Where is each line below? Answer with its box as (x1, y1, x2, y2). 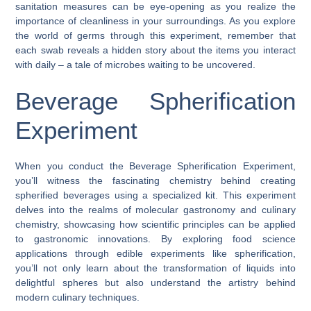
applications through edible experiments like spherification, (15, 247, 296, 259)
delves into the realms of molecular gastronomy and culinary (15, 203, 296, 215)
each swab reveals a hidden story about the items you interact (15, 44, 296, 56)
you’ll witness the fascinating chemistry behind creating (15, 174, 296, 186)
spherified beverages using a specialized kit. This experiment (15, 189, 296, 201)
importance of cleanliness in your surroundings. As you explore (15, 15, 296, 26)
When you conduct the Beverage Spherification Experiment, (15, 160, 296, 171)
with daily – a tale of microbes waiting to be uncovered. (15, 58, 256, 70)
